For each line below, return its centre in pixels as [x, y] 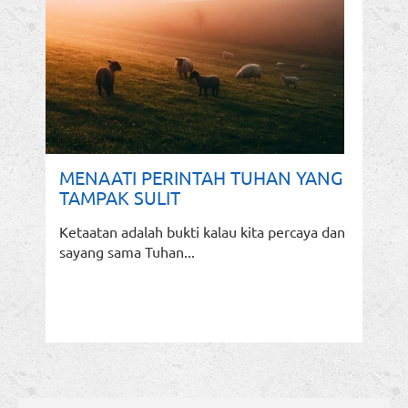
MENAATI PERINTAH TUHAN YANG [201, 178]
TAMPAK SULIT [120, 198]
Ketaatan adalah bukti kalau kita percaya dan [202, 232]
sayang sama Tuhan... [127, 252]
